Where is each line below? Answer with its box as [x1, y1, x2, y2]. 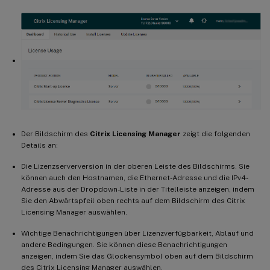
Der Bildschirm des [21, 129, 90, 138]
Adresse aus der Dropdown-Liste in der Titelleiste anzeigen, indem [21, 184, 254, 193]
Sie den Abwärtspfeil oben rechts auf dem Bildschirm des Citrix [21, 196, 245, 205]
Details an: [21, 140, 58, 149]
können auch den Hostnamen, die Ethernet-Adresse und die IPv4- [21, 173, 248, 182]
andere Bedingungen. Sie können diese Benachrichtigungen [21, 240, 227, 249]
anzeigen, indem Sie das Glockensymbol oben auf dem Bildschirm [21, 251, 253, 260]
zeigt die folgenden [181, 129, 250, 138]
